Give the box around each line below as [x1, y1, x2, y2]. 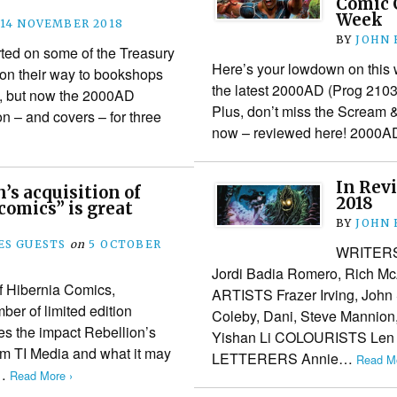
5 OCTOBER [89, 237, 162, 251]
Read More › [10, 366, 73, 384]
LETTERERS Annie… [211, 347, 356, 369]
